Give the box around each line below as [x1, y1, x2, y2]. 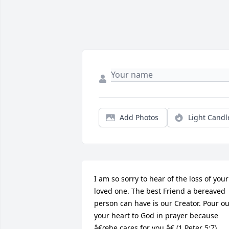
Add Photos [120, 112, 158, 123]
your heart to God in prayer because [94, 211, 218, 221]
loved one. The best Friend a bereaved [94, 186, 225, 196]
